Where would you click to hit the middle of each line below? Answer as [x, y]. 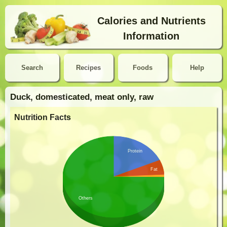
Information [152, 36]
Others [86, 198]
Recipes [89, 68]
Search [32, 68]
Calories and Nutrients [151, 21]
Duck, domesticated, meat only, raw [82, 97]
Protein [135, 151]
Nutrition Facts [43, 117]
